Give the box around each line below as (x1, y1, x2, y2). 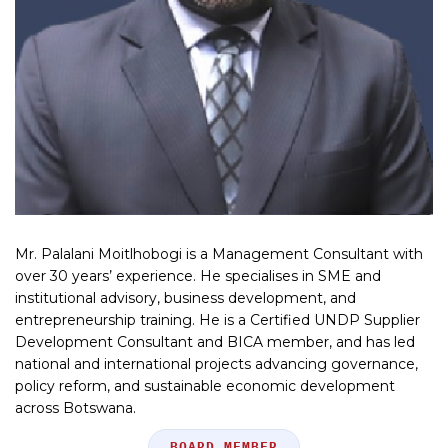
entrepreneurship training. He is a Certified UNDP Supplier (15, 310, 420, 329)
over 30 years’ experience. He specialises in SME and (15, 266, 381, 285)
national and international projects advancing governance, (15, 354, 418, 373)
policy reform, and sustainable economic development (15, 376, 395, 395)
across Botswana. (15, 398, 136, 417)
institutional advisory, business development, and (15, 288, 356, 307)
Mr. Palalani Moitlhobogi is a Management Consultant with (15, 244, 423, 263)
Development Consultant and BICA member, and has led (15, 332, 415, 351)
